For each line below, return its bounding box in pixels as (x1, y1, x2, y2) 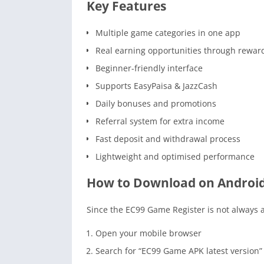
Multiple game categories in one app (95, 27, 240, 38)
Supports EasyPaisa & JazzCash (95, 80, 217, 91)
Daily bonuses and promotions (95, 97, 216, 109)
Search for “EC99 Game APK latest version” (95, 245, 262, 256)
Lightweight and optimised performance (95, 150, 255, 162)
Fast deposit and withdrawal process (95, 133, 240, 144)
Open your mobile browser (95, 227, 202, 239)
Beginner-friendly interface (95, 62, 203, 74)
